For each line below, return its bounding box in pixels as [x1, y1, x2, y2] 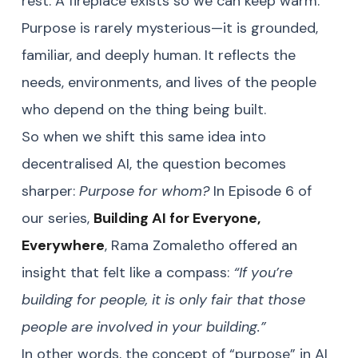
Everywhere [22, 236, 105, 256]
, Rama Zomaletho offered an [105, 236, 297, 256]
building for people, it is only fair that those [22, 290, 305, 310]
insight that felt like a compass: [22, 263, 233, 283]
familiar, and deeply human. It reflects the [22, 46, 296, 66]
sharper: [22, 181, 79, 201]
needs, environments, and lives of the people [22, 73, 316, 93]
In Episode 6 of [209, 181, 312, 201]
